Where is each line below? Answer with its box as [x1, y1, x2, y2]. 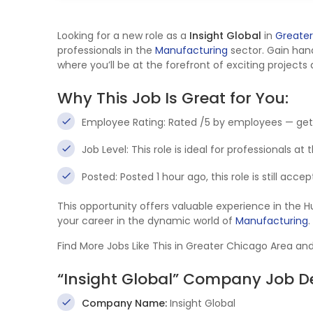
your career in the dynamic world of [57, 214, 235, 228]
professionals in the [57, 43, 155, 57]
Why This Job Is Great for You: [57, 87, 289, 109]
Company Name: [82, 296, 167, 310]
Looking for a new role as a [57, 29, 189, 43]
